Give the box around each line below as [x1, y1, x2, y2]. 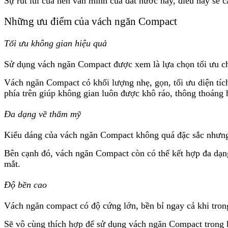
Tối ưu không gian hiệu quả [4, 38, 107, 48]
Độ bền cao [4, 179, 47, 190]
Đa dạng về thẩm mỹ [4, 108, 81, 119]
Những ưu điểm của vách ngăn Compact [4, 15, 177, 27]
